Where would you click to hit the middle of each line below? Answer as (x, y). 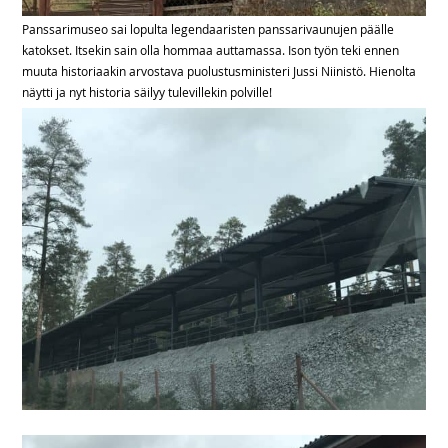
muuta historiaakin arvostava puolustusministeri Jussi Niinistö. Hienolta (219, 71)
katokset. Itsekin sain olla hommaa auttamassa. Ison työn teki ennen (211, 50)
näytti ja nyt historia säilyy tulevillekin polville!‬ (147, 92)
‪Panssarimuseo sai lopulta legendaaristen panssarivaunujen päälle (208, 29)
